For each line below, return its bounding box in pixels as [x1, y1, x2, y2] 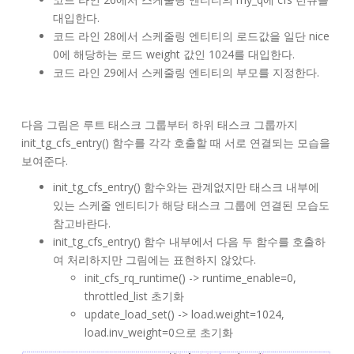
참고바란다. [53, 215, 111, 231]
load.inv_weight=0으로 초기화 [85, 324, 233, 340]
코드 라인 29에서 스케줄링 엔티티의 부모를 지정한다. [53, 64, 319, 80]
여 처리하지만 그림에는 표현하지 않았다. [53, 251, 256, 267]
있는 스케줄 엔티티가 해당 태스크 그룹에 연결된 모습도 [53, 197, 330, 213]
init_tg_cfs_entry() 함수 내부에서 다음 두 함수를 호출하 [53, 233, 326, 249]
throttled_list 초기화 [85, 288, 184, 303]
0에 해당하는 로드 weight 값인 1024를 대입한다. [53, 46, 295, 62]
